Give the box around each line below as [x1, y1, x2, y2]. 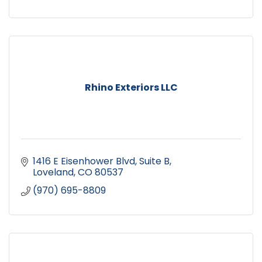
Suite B [139, 154, 170, 168]
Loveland [33, 166, 74, 180]
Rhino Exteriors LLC [84, 81, 178, 95]
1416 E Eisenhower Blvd [33, 154, 135, 168]
